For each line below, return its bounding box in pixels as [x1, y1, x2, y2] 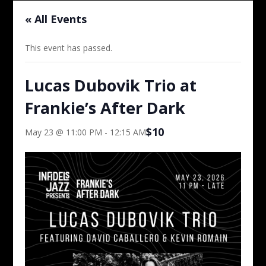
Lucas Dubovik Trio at [25, 74, 197, 97]
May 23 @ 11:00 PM [25, 126, 103, 138]
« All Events [25, 12, 87, 27]
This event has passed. [25, 42, 113, 54]
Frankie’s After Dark [25, 97, 186, 119]
